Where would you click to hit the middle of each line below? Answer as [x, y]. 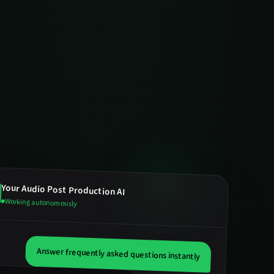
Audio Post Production [68, 190]
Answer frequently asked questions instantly [118, 254]
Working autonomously [41, 202]
